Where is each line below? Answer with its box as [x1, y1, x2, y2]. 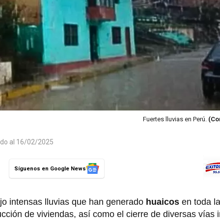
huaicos [146, 197, 182, 207]
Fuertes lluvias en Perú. [143, 115, 208, 123]
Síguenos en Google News [14, 165, 86, 172]
